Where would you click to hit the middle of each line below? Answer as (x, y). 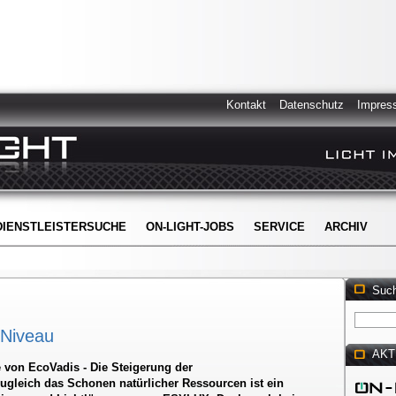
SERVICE (279, 227)
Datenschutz (312, 105)
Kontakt (246, 105)
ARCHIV (346, 227)
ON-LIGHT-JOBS (190, 227)
